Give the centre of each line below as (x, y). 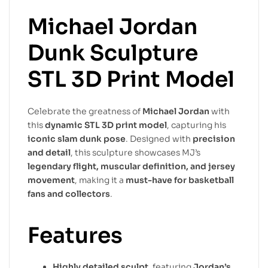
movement (51, 180)
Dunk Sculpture (113, 53)
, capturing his (197, 125)
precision (214, 138)
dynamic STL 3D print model (106, 125)
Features (75, 235)
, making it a (100, 180)
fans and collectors (69, 194)
